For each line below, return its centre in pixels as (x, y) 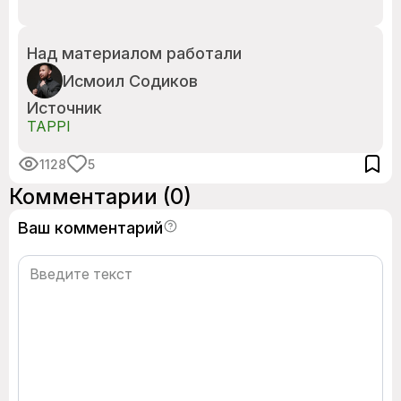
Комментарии (86, 196)
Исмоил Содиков (130, 81)
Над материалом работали (134, 53)
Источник (64, 108)
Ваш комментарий (90, 228)
